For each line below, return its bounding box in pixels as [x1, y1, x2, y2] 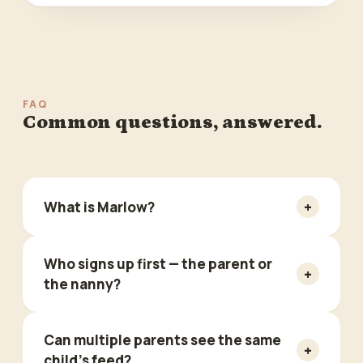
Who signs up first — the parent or [44, 254, 272, 273]
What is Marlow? [44, 197, 155, 216]
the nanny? [44, 275, 121, 293]
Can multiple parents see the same [44, 331, 281, 349]
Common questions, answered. [23, 111, 322, 133]
